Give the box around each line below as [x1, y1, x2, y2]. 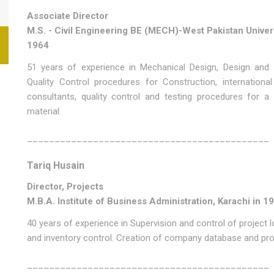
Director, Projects [26, 181, 103, 192]
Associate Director [26, 10, 108, 21]
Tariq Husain [26, 160, 84, 171]
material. [26, 106, 61, 117]
